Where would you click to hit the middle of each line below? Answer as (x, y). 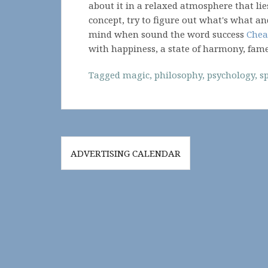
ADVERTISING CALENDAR (126, 153)
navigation (105, 165)
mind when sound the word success (167, 34)
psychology (231, 75)
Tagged (106, 75)
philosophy (178, 75)
